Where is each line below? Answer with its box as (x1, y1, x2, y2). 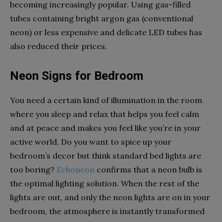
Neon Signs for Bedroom (10, 69, 143, 83)
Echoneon (56, 165, 95, 175)
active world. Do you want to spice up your (10, 137, 171, 147)
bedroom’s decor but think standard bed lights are (10, 151, 201, 161)
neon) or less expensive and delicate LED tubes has (10, 27, 202, 38)
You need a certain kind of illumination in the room (10, 95, 202, 106)
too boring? (10, 165, 56, 175)
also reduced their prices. (10, 41, 107, 52)
